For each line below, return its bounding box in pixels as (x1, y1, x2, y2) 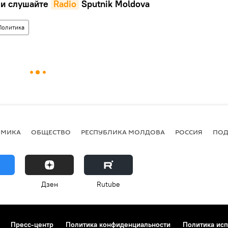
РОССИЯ (175, 127, 203, 136)
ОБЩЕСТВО (31, 127, 71, 136)
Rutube (97, 180, 120, 189)
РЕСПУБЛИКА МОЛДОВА (81, 127, 165, 136)
